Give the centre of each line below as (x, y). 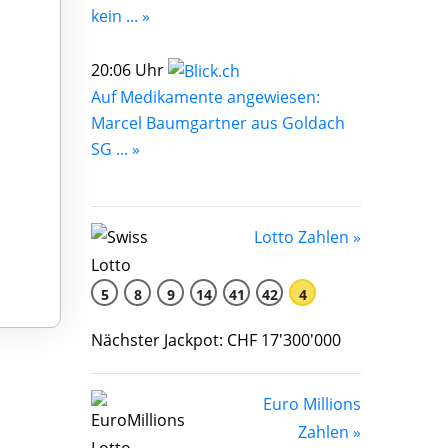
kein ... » (120, 15)
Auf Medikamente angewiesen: (205, 97)
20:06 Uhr (129, 69)
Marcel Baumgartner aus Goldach (218, 123)
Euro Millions (312, 404)
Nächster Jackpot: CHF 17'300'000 (216, 340)
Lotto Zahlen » (307, 237)
